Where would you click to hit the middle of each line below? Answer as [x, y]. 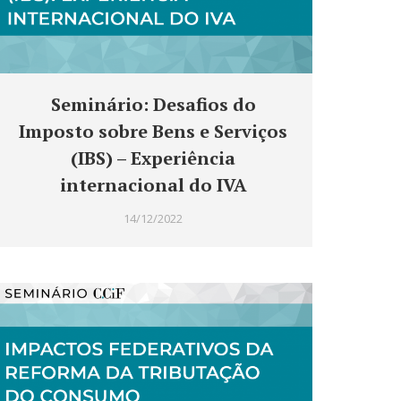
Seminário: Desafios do [153, 105]
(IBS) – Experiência [153, 158]
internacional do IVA [153, 185]
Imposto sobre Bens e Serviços [153, 132]
